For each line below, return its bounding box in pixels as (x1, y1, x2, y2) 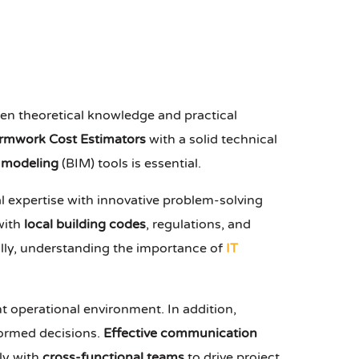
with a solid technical (146, 131, 277, 148)
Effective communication (103, 325, 257, 342)
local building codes (24, 216, 146, 233)
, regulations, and (146, 216, 251, 233)
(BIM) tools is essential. (58, 155, 201, 172)
